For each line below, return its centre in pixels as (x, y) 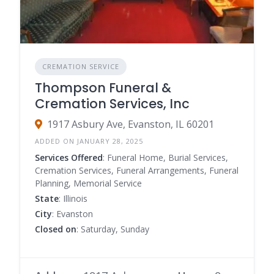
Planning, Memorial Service (88, 183)
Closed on (56, 229)
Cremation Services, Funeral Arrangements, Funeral (137, 170)
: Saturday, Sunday (113, 229)
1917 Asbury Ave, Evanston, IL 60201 (131, 124)
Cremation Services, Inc (112, 104)
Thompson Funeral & (103, 88)
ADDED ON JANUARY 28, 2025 (89, 141)
